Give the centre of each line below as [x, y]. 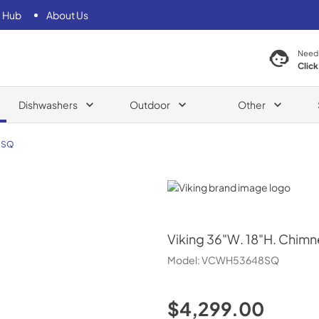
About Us [67, 15]
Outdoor [150, 104]
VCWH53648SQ [240, 260]
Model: [184, 260]
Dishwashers [48, 104]
